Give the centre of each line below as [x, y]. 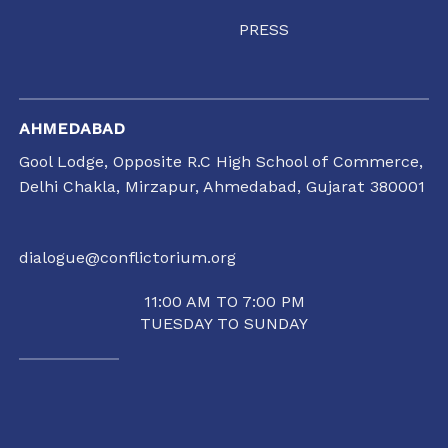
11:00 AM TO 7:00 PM [224, 301]
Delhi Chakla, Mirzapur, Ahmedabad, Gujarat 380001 [222, 187]
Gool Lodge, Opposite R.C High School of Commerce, [221, 162]
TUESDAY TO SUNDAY [224, 323]
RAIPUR [49, 404]
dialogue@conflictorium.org [128, 258]
